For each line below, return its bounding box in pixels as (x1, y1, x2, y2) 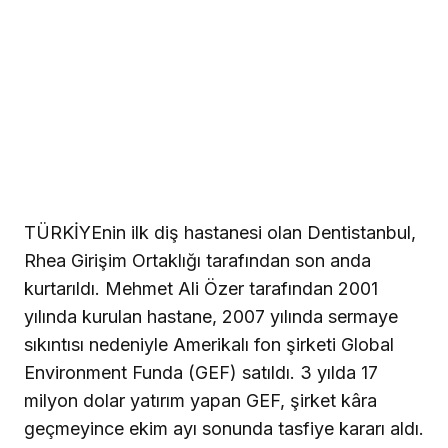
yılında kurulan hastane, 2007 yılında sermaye (24, 306, 398, 328)
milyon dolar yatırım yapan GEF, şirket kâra (24, 390, 377, 412)
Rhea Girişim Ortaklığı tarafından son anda (24, 250, 371, 272)
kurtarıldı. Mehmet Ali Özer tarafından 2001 (24, 278, 378, 300)
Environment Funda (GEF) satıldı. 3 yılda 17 (24, 362, 378, 384)
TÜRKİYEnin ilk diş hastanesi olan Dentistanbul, (24, 222, 416, 244)
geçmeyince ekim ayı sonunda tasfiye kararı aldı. (24, 418, 424, 440)
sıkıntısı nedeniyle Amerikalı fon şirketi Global (24, 334, 394, 356)
